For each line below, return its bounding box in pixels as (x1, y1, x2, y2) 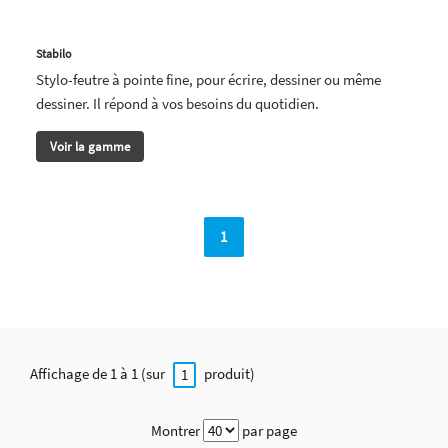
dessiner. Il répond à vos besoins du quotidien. (36, 93, 319, 113)
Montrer (151, 420, 200, 440)
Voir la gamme (50, 137, 130, 155)
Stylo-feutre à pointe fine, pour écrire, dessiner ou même (36, 69, 381, 89)
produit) (201, 364, 255, 384)
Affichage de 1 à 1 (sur (30, 364, 168, 384)
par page (242, 420, 297, 440)
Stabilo (36, 45, 72, 61)
